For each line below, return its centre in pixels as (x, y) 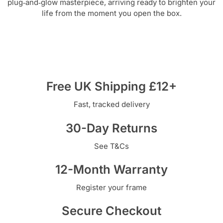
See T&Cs (111, 146)
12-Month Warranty (111, 169)
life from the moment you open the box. (111, 13)
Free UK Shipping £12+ (111, 87)
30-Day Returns (111, 128)
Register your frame (111, 187)
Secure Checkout (111, 211)
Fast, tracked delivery (111, 105)
